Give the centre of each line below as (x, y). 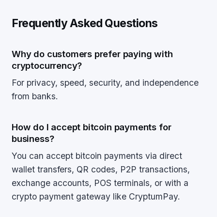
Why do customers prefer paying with (92, 54)
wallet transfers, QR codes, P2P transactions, (101, 169)
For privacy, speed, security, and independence (105, 83)
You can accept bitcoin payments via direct (97, 156)
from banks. (35, 96)
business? (33, 139)
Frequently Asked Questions (85, 23)
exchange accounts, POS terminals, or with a (100, 183)
